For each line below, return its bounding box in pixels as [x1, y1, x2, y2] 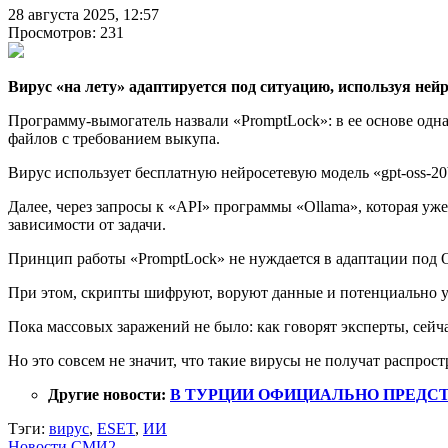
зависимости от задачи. [8, 215, 166, 233]
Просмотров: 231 [8, 23, 124, 41]
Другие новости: [48, 385, 170, 403]
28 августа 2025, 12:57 [8, 5, 159, 23]
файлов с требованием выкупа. [8, 129, 220, 147]
